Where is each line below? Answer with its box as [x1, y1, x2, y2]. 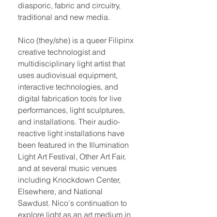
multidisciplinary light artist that [18, 59, 125, 68]
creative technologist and [18, 47, 106, 57]
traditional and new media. [18, 12, 110, 22]
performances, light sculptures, [18, 105, 125, 115]
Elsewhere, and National [18, 186, 103, 196]
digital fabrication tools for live [18, 93, 122, 103]
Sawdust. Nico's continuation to [18, 198, 127, 208]
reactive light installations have [18, 128, 124, 138]
